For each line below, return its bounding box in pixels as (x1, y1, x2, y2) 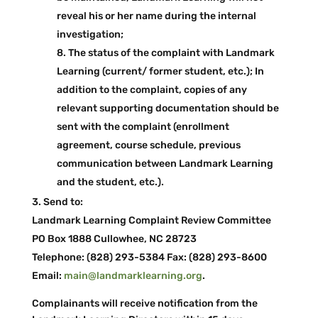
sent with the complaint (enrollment (56, 121, 229, 133)
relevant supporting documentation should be (56, 102, 279, 114)
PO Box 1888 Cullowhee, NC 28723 (31, 233, 197, 245)
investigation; (56, 28, 124, 40)
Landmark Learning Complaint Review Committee (31, 214, 271, 226)
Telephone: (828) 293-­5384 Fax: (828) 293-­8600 (31, 251, 267, 263)
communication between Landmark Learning (56, 158, 273, 170)
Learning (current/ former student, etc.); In (56, 65, 264, 77)
